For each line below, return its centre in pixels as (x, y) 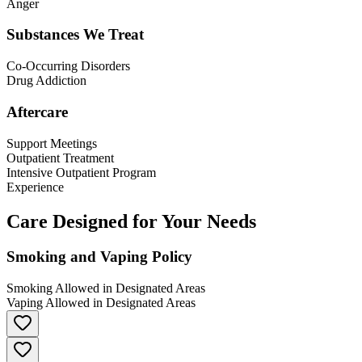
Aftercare (37, 112)
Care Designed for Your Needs (131, 221)
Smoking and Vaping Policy (99, 257)
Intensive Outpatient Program (81, 172)
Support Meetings (52, 143)
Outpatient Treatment (60, 158)
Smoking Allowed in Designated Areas (106, 288)
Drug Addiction (46, 81)
